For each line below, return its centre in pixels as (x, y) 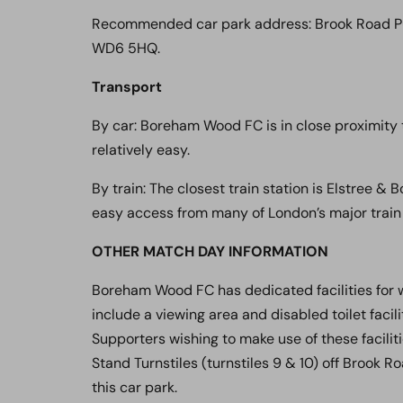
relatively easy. (141, 150)
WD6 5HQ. (126, 48)
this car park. (134, 387)
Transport (127, 87)
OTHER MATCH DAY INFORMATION (210, 251)
